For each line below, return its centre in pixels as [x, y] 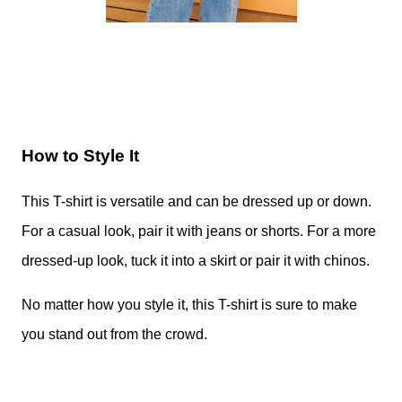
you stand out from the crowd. [114, 335]
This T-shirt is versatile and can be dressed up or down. [197, 202]
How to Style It [80, 155]
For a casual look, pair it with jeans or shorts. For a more [199, 232]
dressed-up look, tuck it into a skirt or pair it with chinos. [196, 261]
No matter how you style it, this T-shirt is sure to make [189, 305]
